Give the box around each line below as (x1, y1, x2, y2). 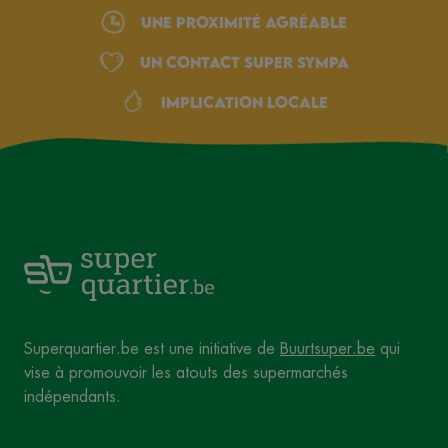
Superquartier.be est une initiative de (24, 338, 280, 360)
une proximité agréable (141, 12, 347, 31)
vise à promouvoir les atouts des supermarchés (24, 362, 348, 384)
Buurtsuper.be (280, 338, 375, 360)
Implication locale (160, 92, 328, 111)
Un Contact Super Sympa (139, 52, 349, 71)
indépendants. (24, 386, 121, 408)
